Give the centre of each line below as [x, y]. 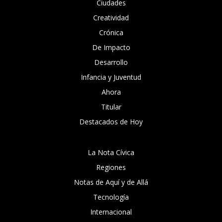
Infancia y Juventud [111, 77]
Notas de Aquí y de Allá [111, 182]
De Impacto [111, 48]
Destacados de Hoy [111, 122]
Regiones [111, 167]
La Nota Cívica [111, 153]
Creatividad [111, 18]
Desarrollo [111, 62]
